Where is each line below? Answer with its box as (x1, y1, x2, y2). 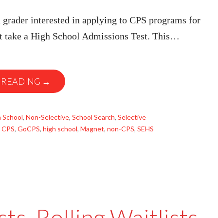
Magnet (80, 125, 104, 133)
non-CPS (107, 125, 134, 133)
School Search (72, 113, 115, 121)
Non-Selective (26, 113, 69, 121)
